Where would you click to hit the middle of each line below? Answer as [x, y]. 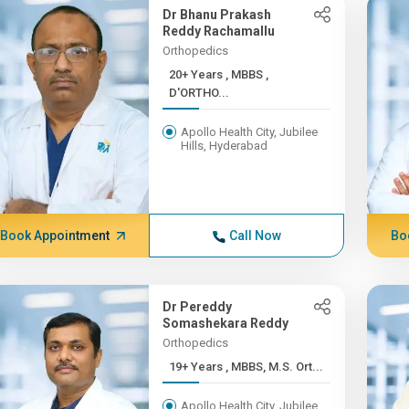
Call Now [255, 236]
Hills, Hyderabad [225, 146]
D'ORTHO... [199, 93]
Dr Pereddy [198, 307]
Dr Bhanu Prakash [217, 15]
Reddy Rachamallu [219, 31]
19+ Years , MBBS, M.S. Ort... [275, 367]
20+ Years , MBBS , [198, 74]
